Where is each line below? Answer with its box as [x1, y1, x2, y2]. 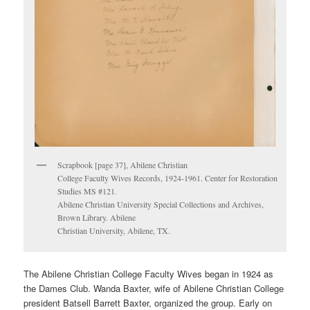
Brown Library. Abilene [57, 212, 136, 224]
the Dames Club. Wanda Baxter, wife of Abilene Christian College [24, 282, 284, 295]
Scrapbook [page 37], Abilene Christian [57, 159, 188, 171]
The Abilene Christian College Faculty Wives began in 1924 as [24, 267, 274, 281]
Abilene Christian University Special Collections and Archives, [57, 199, 264, 210]
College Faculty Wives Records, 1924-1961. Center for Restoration [57, 172, 278, 184]
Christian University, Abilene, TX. [57, 225, 171, 237]
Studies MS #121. [57, 185, 118, 197]
